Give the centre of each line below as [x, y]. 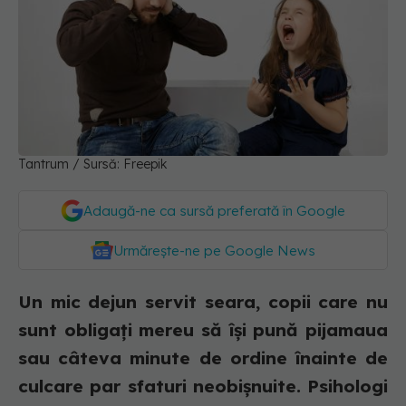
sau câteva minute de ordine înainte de [203, 358]
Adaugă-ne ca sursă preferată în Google [214, 211]
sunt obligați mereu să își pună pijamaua [203, 330]
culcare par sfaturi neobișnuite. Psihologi [203, 387]
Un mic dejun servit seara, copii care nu [203, 302]
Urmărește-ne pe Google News [214, 251]
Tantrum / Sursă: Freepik [92, 164]
